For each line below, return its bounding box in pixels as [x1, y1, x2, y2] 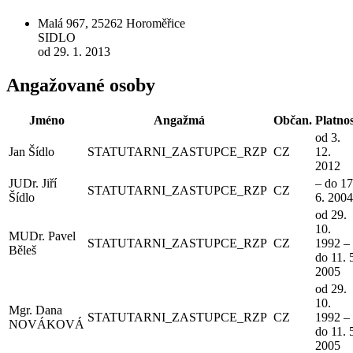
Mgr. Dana [9, 303, 62, 318]
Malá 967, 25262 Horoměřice [38, 16, 185, 30]
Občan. [273, 113, 312, 128]
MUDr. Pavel [9, 229, 76, 243]
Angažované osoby [6, 74, 155, 95]
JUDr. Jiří [9, 176, 57, 191]
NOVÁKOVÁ [9, 318, 84, 332]
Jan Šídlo [9, 145, 54, 159]
